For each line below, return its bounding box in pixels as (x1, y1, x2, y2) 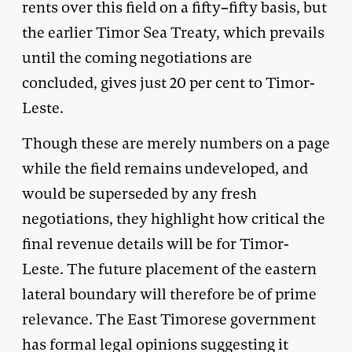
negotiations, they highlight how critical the (22, 208, 325, 229)
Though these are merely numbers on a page (22, 133, 330, 153)
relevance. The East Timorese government (22, 309, 316, 329)
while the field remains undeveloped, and (22, 158, 308, 178)
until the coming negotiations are (22, 47, 252, 68)
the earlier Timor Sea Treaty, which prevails (22, 22, 324, 42)
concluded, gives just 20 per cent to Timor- (22, 72, 315, 93)
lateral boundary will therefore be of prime (22, 284, 317, 304)
